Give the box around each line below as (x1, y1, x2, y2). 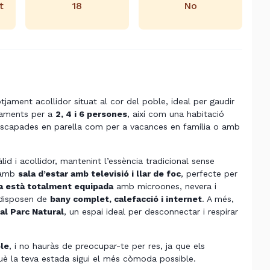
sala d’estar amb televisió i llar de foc (18, 169, 181, 178)
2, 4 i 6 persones (55, 109, 127, 119)
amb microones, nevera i (113, 181, 216, 191)
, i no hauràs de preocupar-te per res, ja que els (9, 241, 205, 251)
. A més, (202, 194, 234, 204)
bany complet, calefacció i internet (50, 194, 202, 204)
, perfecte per (181, 169, 237, 178)
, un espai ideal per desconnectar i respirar (64, 207, 238, 216)
